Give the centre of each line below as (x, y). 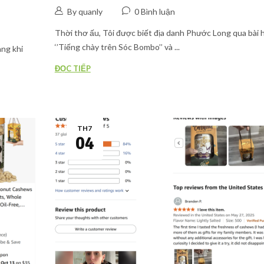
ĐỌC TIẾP (72, 69)
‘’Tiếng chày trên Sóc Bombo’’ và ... (117, 47)
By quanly (85, 12)
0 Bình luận (154, 12)
